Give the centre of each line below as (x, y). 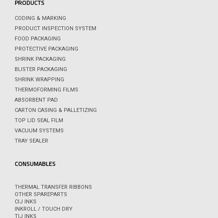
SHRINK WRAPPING (39, 80)
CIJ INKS (26, 202)
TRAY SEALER (31, 141)
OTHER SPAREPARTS (41, 195)
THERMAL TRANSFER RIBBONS (53, 187)
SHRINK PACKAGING (40, 59)
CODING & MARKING (40, 18)
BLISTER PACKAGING (41, 70)
